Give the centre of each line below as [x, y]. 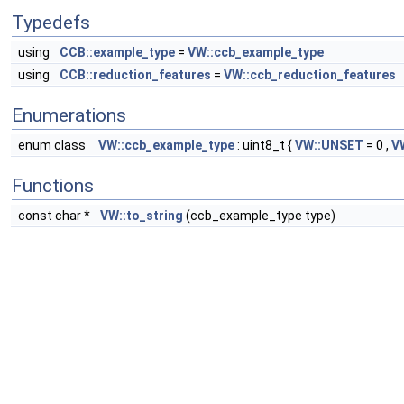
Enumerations [69, 115]
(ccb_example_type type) [259, 216]
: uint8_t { [265, 145]
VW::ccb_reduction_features [310, 75]
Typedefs [51, 23]
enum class [55, 145]
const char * [55, 216]
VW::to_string [142, 216]
